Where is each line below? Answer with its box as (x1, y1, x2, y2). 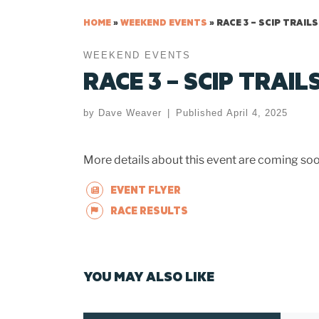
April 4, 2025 (226, 108, 288, 119)
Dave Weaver (98, 108, 162, 119)
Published (175, 108, 226, 119)
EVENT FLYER (110, 183, 182, 197)
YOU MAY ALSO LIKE (83, 267, 214, 286)
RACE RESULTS (110, 203, 189, 217)
